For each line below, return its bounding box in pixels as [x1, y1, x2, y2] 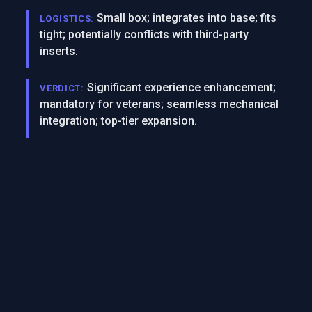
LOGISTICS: [40, 13, 94, 24]
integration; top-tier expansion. [40, 114, 198, 127]
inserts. [40, 45, 79, 58]
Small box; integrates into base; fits [96, 11, 276, 24]
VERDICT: [40, 83, 84, 93]
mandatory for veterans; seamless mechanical [40, 97, 279, 111]
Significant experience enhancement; [86, 81, 276, 94]
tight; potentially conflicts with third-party [40, 28, 249, 41]
